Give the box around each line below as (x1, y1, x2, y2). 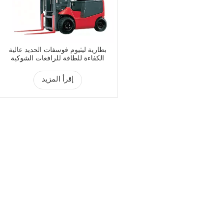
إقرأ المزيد (41, 76, 74, 84)
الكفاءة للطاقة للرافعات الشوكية (11, 55, 105, 63)
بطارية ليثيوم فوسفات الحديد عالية (8, 47, 107, 55)
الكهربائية (44, 63, 71, 71)
